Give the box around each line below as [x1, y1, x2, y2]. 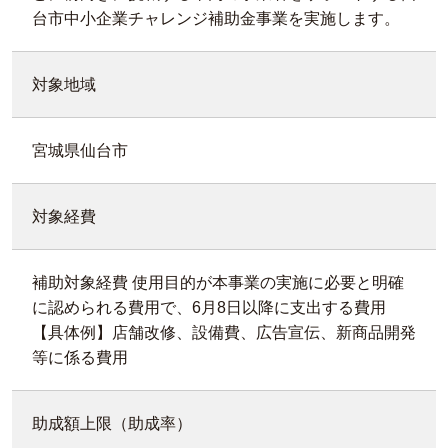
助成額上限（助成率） [32, 415, 192, 432]
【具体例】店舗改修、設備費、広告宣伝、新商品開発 [32, 324, 416, 341]
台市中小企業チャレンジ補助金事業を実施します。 [32, 10, 400, 27]
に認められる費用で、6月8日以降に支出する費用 [32, 299, 386, 316]
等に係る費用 [32, 349, 128, 366]
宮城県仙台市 [32, 142, 128, 159]
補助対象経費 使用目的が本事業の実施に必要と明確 [32, 274, 404, 291]
